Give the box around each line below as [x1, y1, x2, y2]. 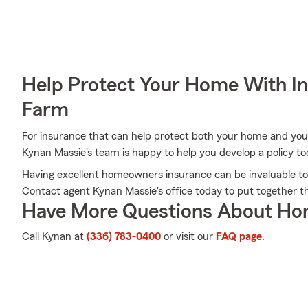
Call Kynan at [22, 231, 87, 242]
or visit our [161, 231, 216, 242]
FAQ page [216, 231, 262, 242]
